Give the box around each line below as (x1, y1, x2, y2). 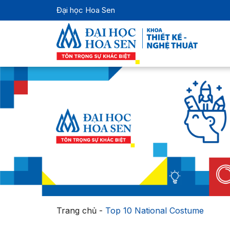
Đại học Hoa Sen (56, 5, 115, 15)
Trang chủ (56, 205, 97, 216)
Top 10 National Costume (105, 205, 204, 216)
